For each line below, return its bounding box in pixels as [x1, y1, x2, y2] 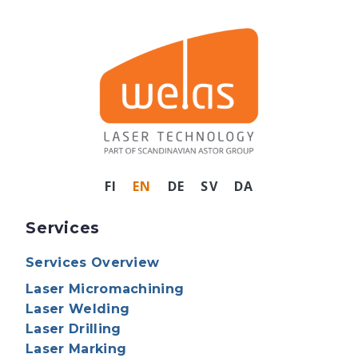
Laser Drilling [26, 320, 121, 336]
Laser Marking [26, 340, 127, 356]
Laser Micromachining [26, 280, 185, 296]
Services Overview [26, 254, 160, 270]
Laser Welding [26, 300, 130, 316]
